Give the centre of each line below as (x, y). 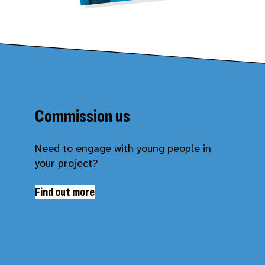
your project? (66, 164)
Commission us (82, 117)
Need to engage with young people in (123, 149)
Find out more (64, 193)
